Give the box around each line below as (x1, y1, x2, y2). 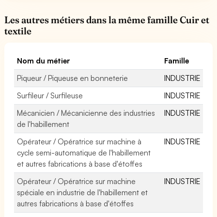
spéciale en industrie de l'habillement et (17, 187, 148, 197)
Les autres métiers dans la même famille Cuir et (4, 14, 210, 26)
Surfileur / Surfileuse (17, 90, 83, 100)
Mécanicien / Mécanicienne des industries (17, 108, 155, 118)
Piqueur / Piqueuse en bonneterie (17, 73, 128, 83)
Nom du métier (17, 55, 71, 65)
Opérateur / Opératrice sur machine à (17, 136, 142, 146)
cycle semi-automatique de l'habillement (17, 147, 151, 157)
